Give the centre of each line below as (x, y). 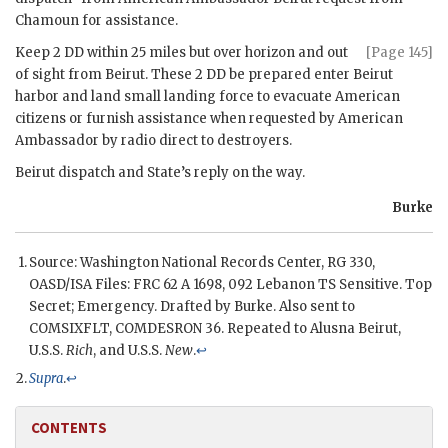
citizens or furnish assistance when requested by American (209, 119)
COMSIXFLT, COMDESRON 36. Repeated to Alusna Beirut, (215, 329)
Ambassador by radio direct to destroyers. (153, 141)
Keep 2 (39, 53)
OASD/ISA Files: (81, 285)
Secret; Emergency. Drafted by (131, 307)
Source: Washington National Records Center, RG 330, (202, 263)
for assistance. (128, 21)
